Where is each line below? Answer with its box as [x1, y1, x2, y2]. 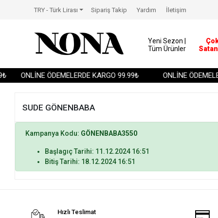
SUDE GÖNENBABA [22, 102, 95, 112]
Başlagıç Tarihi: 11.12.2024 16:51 [45, 147, 150, 155]
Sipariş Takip [91, 6, 127, 14]
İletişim [166, 6, 187, 14]
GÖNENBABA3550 [81, 129, 138, 137]
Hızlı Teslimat [57, 208, 96, 216]
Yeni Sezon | [147, 37, 186, 45]
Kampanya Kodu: [25, 129, 81, 137]
